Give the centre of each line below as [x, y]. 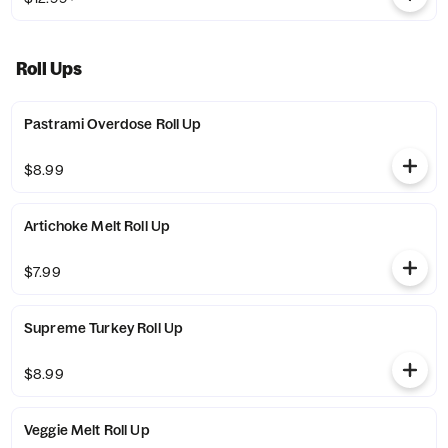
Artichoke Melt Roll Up [97, 226]
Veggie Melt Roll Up [87, 430]
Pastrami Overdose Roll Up [113, 124]
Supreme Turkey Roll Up [104, 328]
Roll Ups [49, 68]
